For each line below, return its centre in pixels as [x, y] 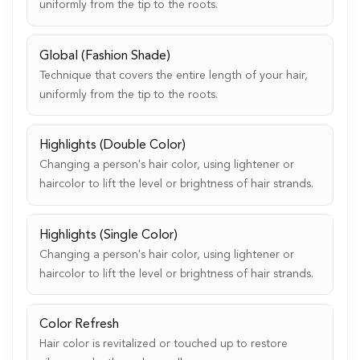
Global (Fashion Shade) [104, 56]
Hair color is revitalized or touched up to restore [163, 344]
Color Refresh [79, 325]
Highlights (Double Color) [112, 146]
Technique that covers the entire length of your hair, [173, 75]
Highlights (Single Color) [108, 235]
